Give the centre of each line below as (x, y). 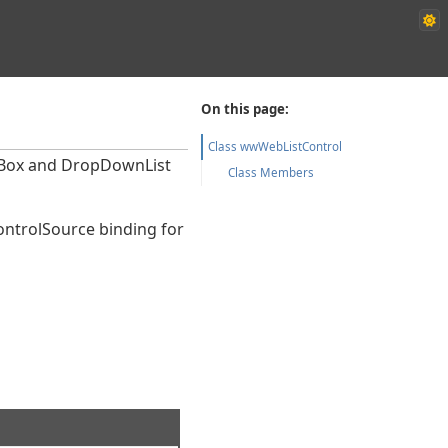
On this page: (245, 109)
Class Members (271, 172)
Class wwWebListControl (275, 146)
